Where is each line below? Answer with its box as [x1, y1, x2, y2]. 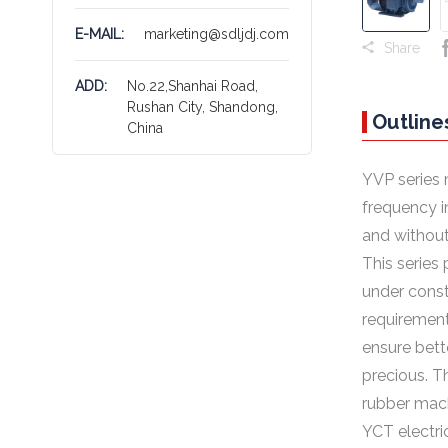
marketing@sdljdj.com [144, 26, 289, 42]
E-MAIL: [75, 26, 124, 42]
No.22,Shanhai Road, [127, 78, 258, 94]
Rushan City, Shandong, [127, 99, 278, 115]
